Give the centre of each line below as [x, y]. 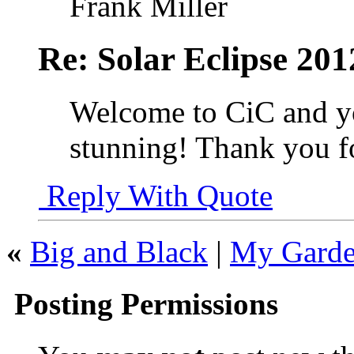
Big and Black [119, 252]
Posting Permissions [142, 304]
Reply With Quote [156, 196]
